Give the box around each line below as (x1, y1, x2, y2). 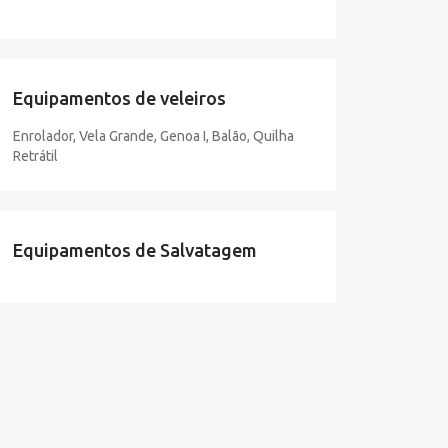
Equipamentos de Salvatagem (12, 240, 257, 260)
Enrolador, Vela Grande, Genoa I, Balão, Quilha (12, 128, 294, 144)
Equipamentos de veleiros (12, 88, 226, 108)
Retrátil (12, 148, 58, 164)
